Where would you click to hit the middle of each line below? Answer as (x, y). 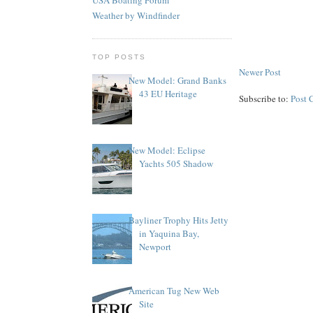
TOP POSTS (119, 57)
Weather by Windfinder (136, 16)
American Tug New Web (174, 290)
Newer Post (260, 72)
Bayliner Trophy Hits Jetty (179, 220)
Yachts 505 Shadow (176, 164)
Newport (155, 247)
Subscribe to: (265, 98)
